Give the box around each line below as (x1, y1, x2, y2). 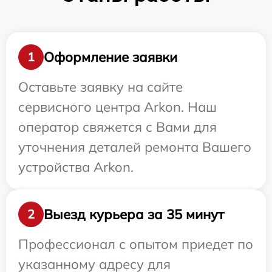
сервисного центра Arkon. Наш (18, 98, 217, 116)
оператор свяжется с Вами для (18, 118, 217, 136)
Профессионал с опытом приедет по (18, 236, 253, 253)
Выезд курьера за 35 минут (44, 205, 224, 223)
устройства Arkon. (18, 158, 134, 176)
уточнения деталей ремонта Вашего (18, 138, 251, 156)
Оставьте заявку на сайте (18, 78, 183, 96)
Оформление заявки (44, 48, 177, 66)
